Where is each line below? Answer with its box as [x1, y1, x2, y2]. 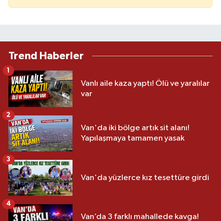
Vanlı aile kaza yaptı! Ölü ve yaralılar [81, 79, 210, 88]
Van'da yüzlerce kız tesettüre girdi [81, 173, 209, 182]
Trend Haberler [8, 51, 84, 62]
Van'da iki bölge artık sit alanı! [81, 124, 189, 133]
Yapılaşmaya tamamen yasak [81, 134, 184, 143]
